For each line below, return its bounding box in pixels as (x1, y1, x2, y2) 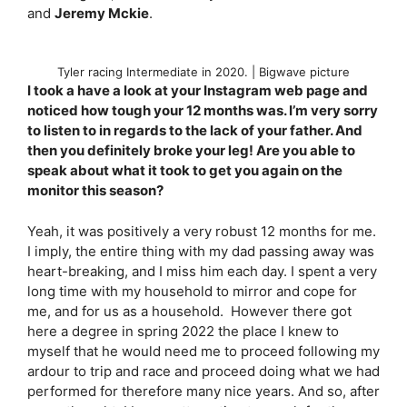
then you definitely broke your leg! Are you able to (27, 142, 355, 159)
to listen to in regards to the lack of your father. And (27, 122, 362, 139)
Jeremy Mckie (55, 4, 149, 22)
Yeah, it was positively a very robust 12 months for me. (27, 222, 376, 240)
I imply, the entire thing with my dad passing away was (27, 242, 374, 260)
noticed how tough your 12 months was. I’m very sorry (27, 102, 378, 119)
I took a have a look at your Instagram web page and (27, 82, 368, 99)
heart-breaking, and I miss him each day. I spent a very (27, 262, 377, 280)
